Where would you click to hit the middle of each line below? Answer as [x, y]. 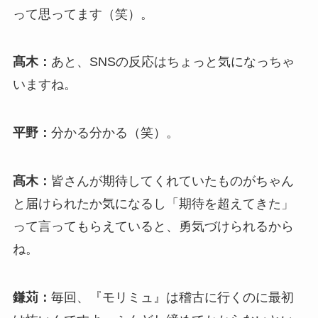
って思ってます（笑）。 [83, 14]
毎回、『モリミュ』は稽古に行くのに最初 [172, 297]
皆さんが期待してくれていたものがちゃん [172, 181]
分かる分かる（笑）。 [115, 133]
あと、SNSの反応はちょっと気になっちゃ [172, 62]
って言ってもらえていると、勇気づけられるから [153, 227]
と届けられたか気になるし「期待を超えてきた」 [153, 204]
